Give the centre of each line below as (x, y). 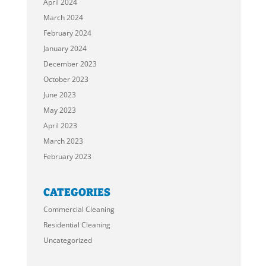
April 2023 (61, 125)
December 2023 (70, 64)
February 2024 (68, 33)
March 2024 (64, 17)
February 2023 (68, 156)
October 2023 (66, 79)
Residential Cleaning (77, 225)
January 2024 (65, 48)
